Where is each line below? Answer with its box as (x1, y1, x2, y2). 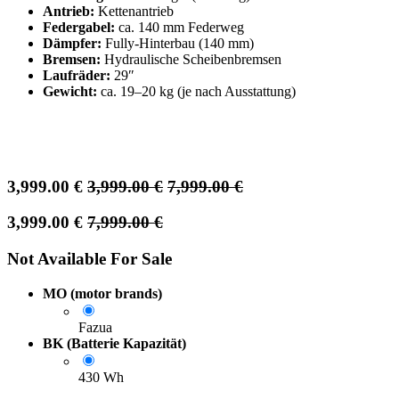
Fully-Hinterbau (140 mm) (102, 36, 254, 52)
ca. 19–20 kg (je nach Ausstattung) (97, 84, 296, 100)
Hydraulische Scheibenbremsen (101, 52, 281, 68)
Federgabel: (43, 20, 115, 36)
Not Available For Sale (7, 249, 172, 269)
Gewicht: (43, 84, 97, 100)
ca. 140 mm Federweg (115, 20, 244, 36)
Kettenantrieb (94, 4, 174, 20)
